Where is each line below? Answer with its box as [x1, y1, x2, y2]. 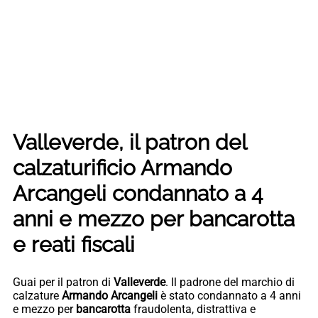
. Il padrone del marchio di [165, 275, 295, 289]
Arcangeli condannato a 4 [13, 180, 263, 206]
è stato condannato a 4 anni [158, 288, 301, 302]
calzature [13, 288, 62, 302]
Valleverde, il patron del [13, 129, 246, 155]
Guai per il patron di [13, 275, 114, 289]
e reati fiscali [13, 231, 135, 257]
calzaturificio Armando [13, 155, 232, 180]
